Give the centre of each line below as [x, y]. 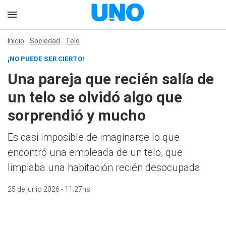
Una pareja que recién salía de [111, 79]
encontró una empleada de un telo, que [95, 152]
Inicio [16, 41]
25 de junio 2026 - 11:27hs [49, 189]
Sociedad [45, 41]
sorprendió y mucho [77, 115]
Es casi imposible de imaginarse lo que [94, 137]
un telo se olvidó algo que [95, 97]
